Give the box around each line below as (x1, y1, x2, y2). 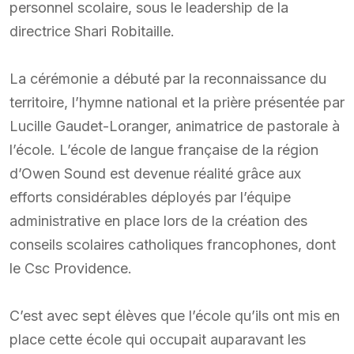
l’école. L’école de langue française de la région (9, 141, 318, 158)
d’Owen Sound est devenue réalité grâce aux (9, 164, 301, 182)
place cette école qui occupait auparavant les (9, 330, 306, 348)
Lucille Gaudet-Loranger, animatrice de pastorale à (9, 117, 340, 134)
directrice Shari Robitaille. (9, 22, 175, 40)
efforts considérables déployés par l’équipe (9, 188, 291, 205)
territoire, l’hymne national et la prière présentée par (9, 93, 345, 111)
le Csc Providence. (9, 259, 132, 277)
